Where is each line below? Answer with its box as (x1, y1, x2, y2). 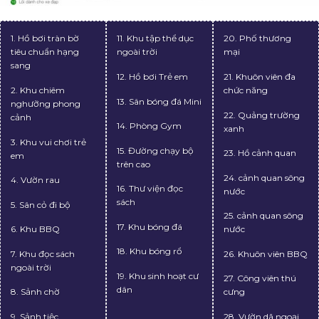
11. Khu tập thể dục (117, 47, 194, 58)
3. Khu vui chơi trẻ (11, 150, 86, 162)
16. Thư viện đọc (117, 197, 184, 209)
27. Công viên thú (223, 287, 296, 298)
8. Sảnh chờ (11, 300, 60, 312)
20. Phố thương (223, 47, 291, 58)
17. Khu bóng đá (117, 235, 183, 246)
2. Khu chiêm (11, 98, 65, 110)
